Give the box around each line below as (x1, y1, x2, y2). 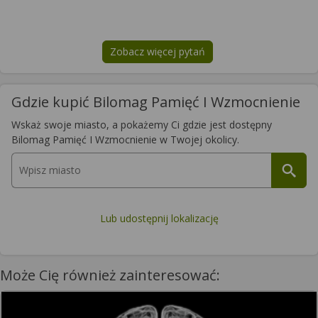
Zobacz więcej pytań (109, 44, 205, 58)
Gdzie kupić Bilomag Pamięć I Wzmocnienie (11, 92, 300, 111)
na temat (156, 50, 201, 64)
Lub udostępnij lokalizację (99, 211, 219, 225)
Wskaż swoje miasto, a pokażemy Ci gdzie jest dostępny (11, 117, 272, 131)
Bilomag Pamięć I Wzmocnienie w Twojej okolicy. (11, 132, 239, 146)
